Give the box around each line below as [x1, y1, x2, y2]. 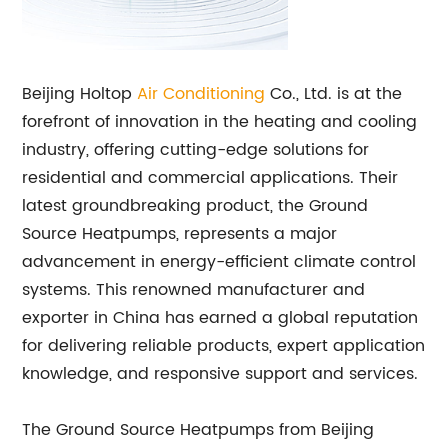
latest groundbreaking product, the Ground [22, 192, 369, 219]
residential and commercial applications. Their [22, 164, 399, 191]
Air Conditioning [137, 80, 266, 107]
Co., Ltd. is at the [265, 80, 403, 107]
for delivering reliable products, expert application [22, 332, 426, 359]
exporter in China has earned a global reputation [22, 304, 419, 331]
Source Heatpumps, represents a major [22, 220, 338, 247]
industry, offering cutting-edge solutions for [22, 136, 370, 163]
